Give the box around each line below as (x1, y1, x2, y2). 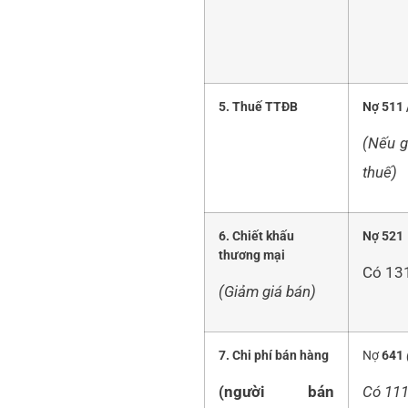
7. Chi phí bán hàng (219, 348, 331, 364)
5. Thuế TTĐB (219, 99, 298, 116)
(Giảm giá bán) (219, 281, 316, 301)
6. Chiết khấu (219, 229, 294, 245)
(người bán (219, 382, 334, 401)
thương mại (219, 248, 285, 264)
